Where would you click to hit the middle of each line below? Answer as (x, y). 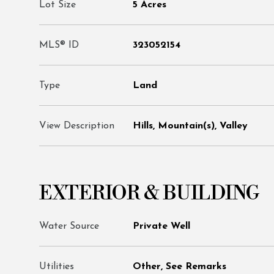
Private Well (161, 226)
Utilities (57, 267)
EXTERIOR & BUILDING (150, 193)
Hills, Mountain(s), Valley (190, 126)
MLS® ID (59, 45)
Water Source (69, 226)
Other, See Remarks (180, 267)
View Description (77, 126)
